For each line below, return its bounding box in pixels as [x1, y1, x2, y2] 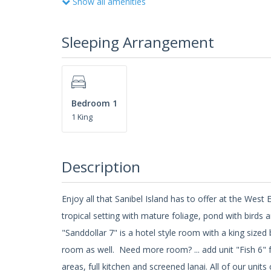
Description [62, 157, 140, 177]
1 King [71, 112, 93, 123]
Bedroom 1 [71, 97, 117, 109]
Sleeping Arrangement [62, 31, 214, 52]
